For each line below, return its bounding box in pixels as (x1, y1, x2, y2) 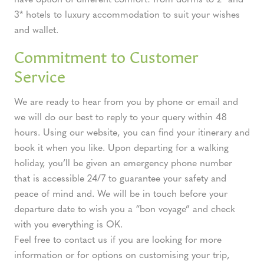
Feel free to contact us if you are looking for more (14, 232, 222, 246)
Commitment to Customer (14, 44, 198, 67)
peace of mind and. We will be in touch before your (14, 186, 227, 200)
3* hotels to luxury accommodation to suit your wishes (14, 7, 240, 21)
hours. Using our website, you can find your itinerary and (14, 125, 250, 139)
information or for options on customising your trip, (14, 247, 230, 262)
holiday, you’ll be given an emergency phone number (14, 156, 232, 170)
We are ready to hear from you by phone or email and (14, 94, 238, 108)
